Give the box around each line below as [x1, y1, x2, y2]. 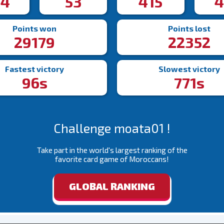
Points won [12, 23, 57, 33]
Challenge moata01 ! [53, 120, 170, 135]
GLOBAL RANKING [69, 180, 155, 192]
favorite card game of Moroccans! [55, 154, 169, 163]
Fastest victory [5, 64, 64, 73]
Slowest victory [158, 64, 220, 73]
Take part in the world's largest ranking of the [36, 145, 187, 154]
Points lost [168, 23, 211, 33]
